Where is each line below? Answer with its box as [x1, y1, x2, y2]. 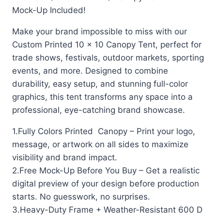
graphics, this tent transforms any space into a [12, 92, 193, 102]
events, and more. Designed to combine [12, 65, 168, 76]
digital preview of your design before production [12, 178, 199, 188]
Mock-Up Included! [12, 5, 86, 15]
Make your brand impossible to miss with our [12, 26, 187, 36]
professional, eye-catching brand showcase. [12, 105, 185, 115]
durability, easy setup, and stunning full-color [12, 78, 188, 89]
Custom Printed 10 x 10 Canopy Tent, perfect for [12, 39, 201, 49]
